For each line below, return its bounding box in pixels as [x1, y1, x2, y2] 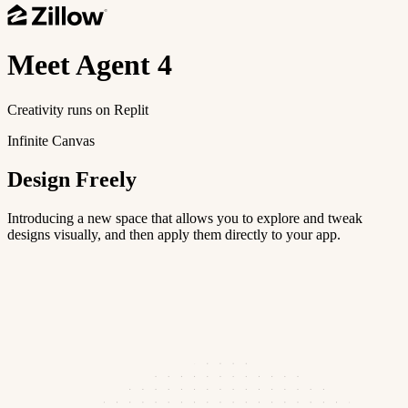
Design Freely [7, 167, 137, 191]
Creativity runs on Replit [7, 101, 148, 117]
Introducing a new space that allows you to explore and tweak [7, 209, 362, 226]
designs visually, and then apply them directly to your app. [7, 226, 341, 242]
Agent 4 [76, 48, 172, 82]
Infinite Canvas [7, 132, 95, 148]
